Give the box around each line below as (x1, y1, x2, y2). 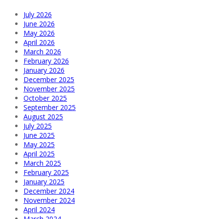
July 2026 (23, 10, 52, 20)
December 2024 (23, 186, 74, 196)
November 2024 (23, 196, 75, 205)
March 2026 (23, 47, 61, 57)
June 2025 (23, 131, 55, 140)
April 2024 (23, 205, 55, 215)
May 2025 (23, 140, 55, 150)
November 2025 (23, 84, 75, 94)
